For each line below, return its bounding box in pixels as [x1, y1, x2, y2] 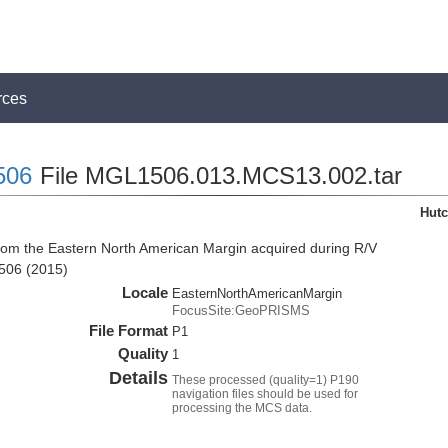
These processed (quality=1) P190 [172, 373, 360, 387]
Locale [122, 284, 169, 301]
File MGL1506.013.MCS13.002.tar [32, 162, 402, 189]
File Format [89, 322, 169, 339]
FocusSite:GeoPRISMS [172, 303, 311, 318]
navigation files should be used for [172, 387, 359, 401]
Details [109, 368, 169, 388]
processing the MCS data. [172, 401, 313, 415]
